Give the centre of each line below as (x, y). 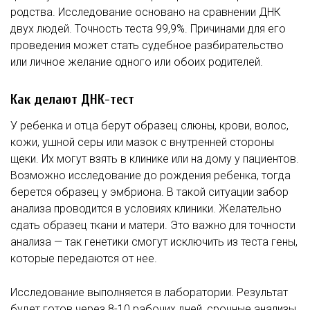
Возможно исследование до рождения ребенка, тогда (151, 176)
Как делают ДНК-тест (72, 100)
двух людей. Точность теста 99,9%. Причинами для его (148, 29)
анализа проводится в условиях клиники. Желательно (146, 209)
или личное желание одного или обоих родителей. (137, 62)
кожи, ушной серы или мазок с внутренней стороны (142, 143)
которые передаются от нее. (84, 259)
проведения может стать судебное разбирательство (147, 46)
